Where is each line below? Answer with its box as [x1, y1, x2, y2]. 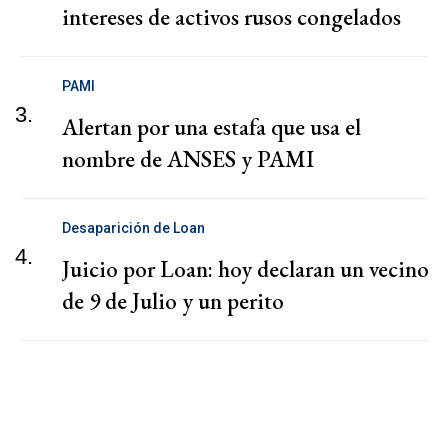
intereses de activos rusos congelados [62, 2, 401, 33]
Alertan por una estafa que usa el [62, 112, 361, 143]
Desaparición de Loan [62, 220, 205, 237]
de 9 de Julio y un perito [62, 286, 284, 317]
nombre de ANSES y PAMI [62, 144, 314, 175]
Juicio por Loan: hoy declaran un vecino [62, 254, 429, 285]
